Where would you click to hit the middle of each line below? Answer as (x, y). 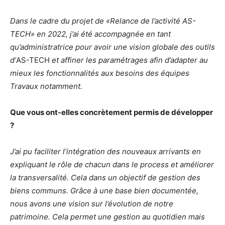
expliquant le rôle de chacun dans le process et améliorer (112, 164)
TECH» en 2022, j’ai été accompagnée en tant (90, 34)
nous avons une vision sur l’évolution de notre (92, 204)
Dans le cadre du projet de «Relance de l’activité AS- (103, 21)
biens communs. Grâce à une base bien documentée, (104, 191)
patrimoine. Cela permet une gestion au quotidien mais (107, 217)
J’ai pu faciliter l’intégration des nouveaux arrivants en (105, 151)
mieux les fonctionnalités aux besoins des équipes (100, 73)
